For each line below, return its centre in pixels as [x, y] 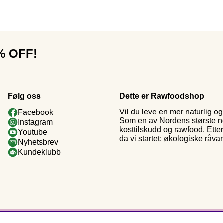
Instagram [35, 122]
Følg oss [24, 96]
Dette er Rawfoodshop [162, 96]
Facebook [36, 112]
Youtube [33, 132]
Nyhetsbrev [38, 142]
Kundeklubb [39, 152]
